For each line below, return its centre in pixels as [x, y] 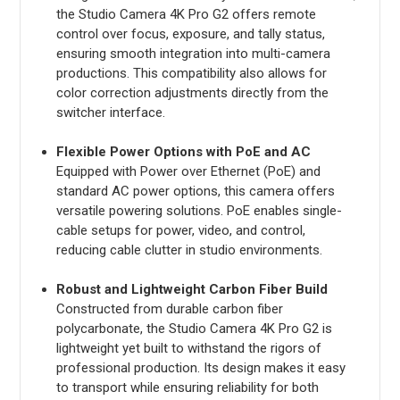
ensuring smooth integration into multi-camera [193, 53]
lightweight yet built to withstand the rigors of [188, 348]
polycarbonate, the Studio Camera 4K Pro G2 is [194, 328]
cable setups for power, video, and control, [180, 230]
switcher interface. [110, 112]
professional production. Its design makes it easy [200, 367]
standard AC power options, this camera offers [195, 191]
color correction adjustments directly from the [192, 92]
